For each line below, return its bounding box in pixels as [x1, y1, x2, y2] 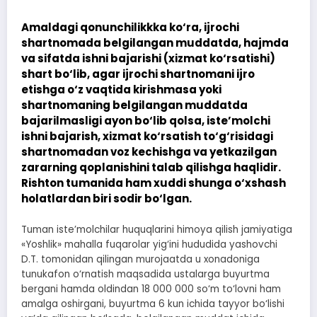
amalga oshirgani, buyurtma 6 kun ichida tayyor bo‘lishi [21, 297, 284, 311]
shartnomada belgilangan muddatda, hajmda [21, 35, 289, 50]
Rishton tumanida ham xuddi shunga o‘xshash [21, 175, 286, 190]
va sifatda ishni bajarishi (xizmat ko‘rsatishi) [21, 50, 275, 66]
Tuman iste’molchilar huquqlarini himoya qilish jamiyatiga [21, 223, 292, 237]
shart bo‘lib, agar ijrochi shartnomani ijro [21, 66, 255, 81]
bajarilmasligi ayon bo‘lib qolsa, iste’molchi [21, 113, 270, 128]
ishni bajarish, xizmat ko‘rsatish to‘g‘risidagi [21, 128, 273, 144]
